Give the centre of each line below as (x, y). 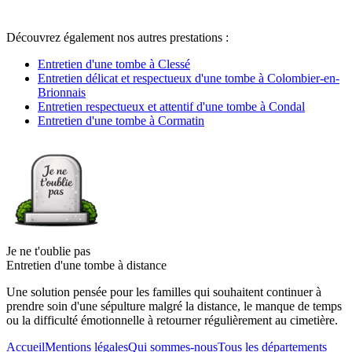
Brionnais (62, 92)
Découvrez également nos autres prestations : (117, 37)
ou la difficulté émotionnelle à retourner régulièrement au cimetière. (172, 320)
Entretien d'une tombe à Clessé (114, 64)
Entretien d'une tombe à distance (86, 265)
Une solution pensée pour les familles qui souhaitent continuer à (164, 291)
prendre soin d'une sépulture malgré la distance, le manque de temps (174, 306)
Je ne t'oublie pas (48, 251)
